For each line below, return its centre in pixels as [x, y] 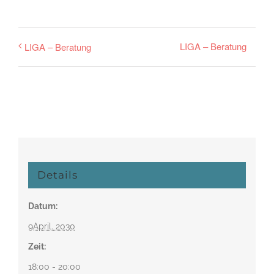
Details [57, 175]
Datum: [43, 206]
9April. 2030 [51, 226]
